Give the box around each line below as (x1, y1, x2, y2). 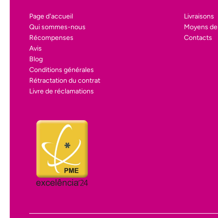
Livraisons (184, 12, 214, 20)
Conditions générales (29, 66, 94, 74)
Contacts (184, 34, 212, 42)
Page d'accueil (29, 12, 73, 20)
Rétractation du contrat (29, 76, 100, 85)
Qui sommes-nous (29, 23, 86, 31)
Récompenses (29, 34, 73, 42)
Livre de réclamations (29, 87, 94, 95)
